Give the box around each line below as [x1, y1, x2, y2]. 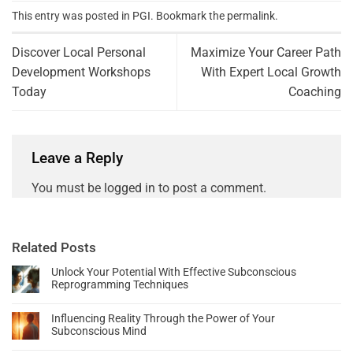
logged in [104, 180, 155, 195]
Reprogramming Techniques [51, 277, 188, 291]
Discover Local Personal [12, 45, 146, 61]
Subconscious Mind [51, 324, 147, 337]
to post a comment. [155, 180, 266, 195]
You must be [32, 180, 104, 195]
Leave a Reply [32, 149, 127, 168]
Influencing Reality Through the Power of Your [51, 311, 275, 325]
